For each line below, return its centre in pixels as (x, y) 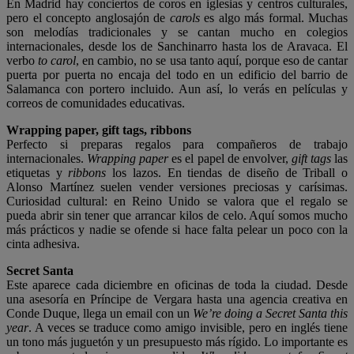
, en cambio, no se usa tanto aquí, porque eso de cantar (212, 61)
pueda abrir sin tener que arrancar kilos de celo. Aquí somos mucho (177, 216)
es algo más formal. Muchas (273, 18)
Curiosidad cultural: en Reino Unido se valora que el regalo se (177, 201)
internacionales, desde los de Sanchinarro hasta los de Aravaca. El (177, 47)
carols (185, 18)
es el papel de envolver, (230, 159)
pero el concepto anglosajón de (88, 18)
